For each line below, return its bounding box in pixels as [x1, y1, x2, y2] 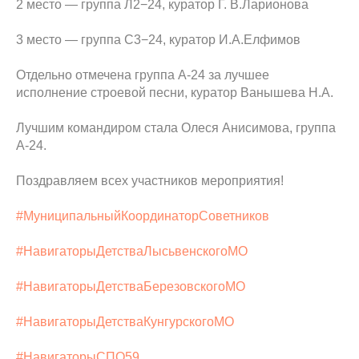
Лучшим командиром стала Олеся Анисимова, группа [16, 121, 336, 135]
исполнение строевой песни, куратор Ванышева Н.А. [16, 86, 333, 99]
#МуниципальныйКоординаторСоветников [16, 209, 269, 223]
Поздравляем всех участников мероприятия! [16, 174, 284, 188]
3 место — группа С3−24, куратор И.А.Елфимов [16, 33, 301, 46]
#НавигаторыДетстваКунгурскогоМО [16, 315, 234, 329]
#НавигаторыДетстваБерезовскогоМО [16, 280, 245, 293]
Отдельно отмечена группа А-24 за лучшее [16, 68, 269, 82]
